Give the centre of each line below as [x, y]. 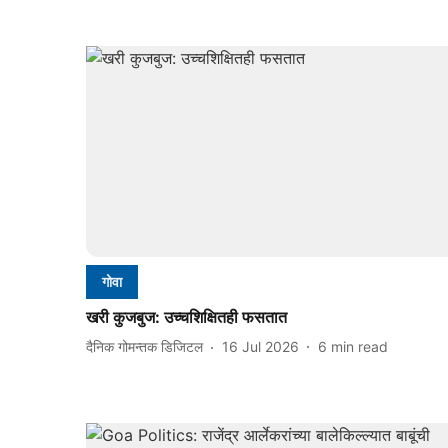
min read [359, 347]
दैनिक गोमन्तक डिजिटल [144, 347]
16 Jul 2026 [260, 347]
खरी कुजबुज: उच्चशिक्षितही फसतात [186, 316]
